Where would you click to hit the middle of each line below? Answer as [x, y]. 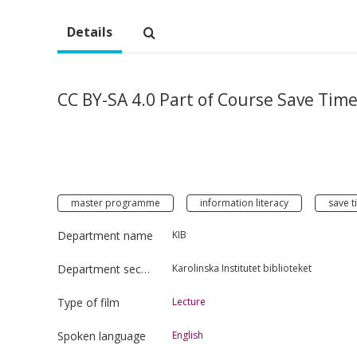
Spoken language [102, 335]
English [188, 335]
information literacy [244, 202]
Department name [105, 235]
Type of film [88, 302]
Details [90, 31]
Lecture [189, 301]
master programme [116, 202]
